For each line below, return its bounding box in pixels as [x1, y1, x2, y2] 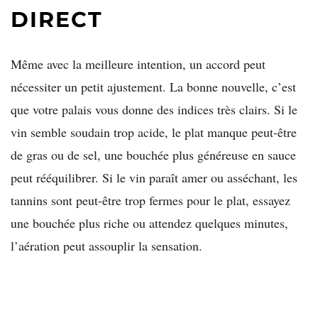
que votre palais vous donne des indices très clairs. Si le [11, 100, 297, 118]
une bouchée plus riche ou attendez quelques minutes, [11, 214, 288, 231]
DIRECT [11, 6, 103, 33]
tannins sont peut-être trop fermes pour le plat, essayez [11, 191, 290, 209]
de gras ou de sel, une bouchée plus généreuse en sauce [11, 146, 296, 163]
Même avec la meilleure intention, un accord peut [11, 55, 265, 72]
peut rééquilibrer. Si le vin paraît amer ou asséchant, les [11, 168, 297, 186]
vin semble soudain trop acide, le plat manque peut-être [11, 123, 297, 141]
